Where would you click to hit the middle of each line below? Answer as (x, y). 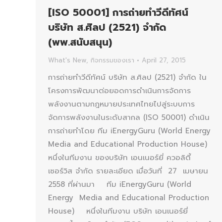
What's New (67, 60)
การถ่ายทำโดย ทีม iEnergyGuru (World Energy (129, 131)
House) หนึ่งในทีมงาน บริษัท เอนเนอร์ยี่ (118, 211)
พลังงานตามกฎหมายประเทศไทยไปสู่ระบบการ (121, 104)
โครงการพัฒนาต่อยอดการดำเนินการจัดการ (119, 91)
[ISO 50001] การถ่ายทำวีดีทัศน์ (118, 13)
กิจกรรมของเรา (112, 60)
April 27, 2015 (164, 60)
